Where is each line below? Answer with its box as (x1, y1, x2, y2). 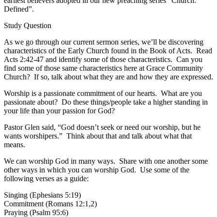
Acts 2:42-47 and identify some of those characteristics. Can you (4, 55, 202, 63)
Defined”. (4, 4, 34, 13)
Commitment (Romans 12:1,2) (4, 199, 97, 208)
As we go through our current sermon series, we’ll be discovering (4, 37, 203, 46)
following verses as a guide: (4, 174, 89, 183)
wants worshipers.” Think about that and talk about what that (4, 131, 192, 140)
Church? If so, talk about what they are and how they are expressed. (4, 72, 213, 81)
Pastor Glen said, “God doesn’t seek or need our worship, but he (4, 123, 201, 131)
